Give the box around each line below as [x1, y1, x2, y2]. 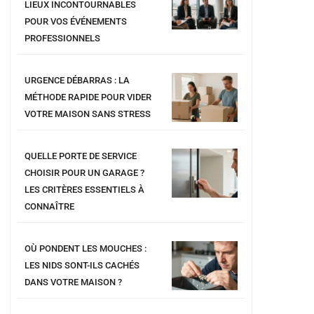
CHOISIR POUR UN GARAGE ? [25, 168, 145, 179]
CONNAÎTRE [25, 201, 75, 212]
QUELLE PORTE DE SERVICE [25, 151, 137, 162]
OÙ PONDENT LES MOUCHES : [25, 243, 147, 254]
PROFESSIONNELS [25, 33, 101, 44]
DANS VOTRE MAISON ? [25, 277, 123, 288]
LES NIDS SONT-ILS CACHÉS [25, 260, 140, 271]
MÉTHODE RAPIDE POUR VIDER [25, 92, 152, 103]
